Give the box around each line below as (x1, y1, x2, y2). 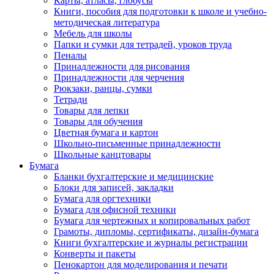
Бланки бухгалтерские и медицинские (54, 171, 213, 182)
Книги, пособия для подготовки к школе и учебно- (54, 6, 267, 17)
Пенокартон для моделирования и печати (54, 259, 228, 270)
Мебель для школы (54, 28, 132, 39)
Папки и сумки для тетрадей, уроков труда (54, 39, 232, 50)
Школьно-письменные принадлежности (54, 138, 221, 149)
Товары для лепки (54, 105, 129, 116)
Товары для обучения (54, 116, 143, 127)
